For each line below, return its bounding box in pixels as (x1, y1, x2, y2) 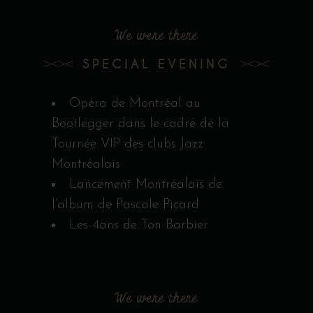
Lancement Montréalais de (69, 177, 222, 191)
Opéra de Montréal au (69, 96, 201, 110)
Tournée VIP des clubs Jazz (52, 137, 203, 151)
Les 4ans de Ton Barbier (69, 218, 208, 232)
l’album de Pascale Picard (52, 198, 199, 212)
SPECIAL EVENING (82, 57, 231, 73)
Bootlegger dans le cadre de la (52, 117, 229, 131)
